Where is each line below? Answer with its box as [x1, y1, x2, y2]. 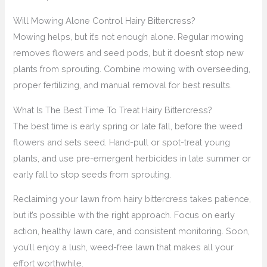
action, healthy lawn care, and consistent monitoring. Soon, [13, 226, 250, 237]
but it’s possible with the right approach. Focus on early [13, 210, 235, 221]
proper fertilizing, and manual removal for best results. [13, 79, 232, 90]
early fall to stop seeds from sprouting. [13, 169, 172, 179]
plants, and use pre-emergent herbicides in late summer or [13, 153, 252, 163]
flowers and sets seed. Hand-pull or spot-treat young [13, 136, 231, 147]
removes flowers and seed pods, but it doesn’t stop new [13, 47, 244, 58]
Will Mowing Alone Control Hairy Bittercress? [13, 15, 196, 26]
